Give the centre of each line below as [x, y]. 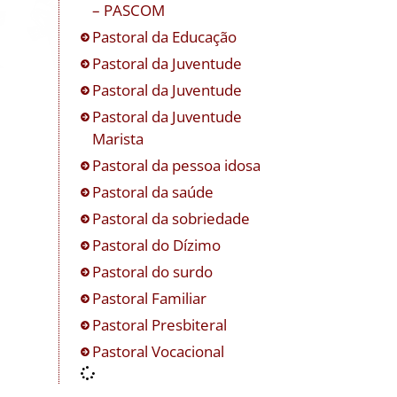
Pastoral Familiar [150, 298]
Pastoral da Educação [165, 36]
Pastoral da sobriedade [171, 218]
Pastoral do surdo [153, 271]
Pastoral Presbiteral [160, 324]
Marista [118, 138]
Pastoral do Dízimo [157, 245]
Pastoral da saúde [153, 191]
